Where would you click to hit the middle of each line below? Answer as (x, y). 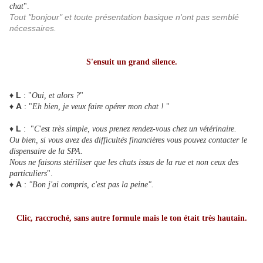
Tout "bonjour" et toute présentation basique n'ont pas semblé (124, 17)
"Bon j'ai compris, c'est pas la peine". (91, 185)
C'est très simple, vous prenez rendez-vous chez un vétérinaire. (135, 129)
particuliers (28, 174)
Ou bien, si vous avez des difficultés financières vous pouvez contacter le (128, 140)
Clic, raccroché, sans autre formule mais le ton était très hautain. (131, 218)
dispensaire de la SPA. (46, 151)
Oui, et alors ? (56, 96)
